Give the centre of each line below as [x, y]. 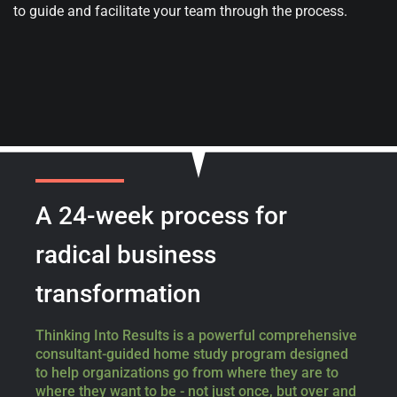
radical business [125, 254]
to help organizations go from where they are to [187, 372]
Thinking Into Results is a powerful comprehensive [196, 335]
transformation [118, 293]
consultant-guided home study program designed [191, 354]
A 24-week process [142, 215]
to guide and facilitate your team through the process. [180, 11]
